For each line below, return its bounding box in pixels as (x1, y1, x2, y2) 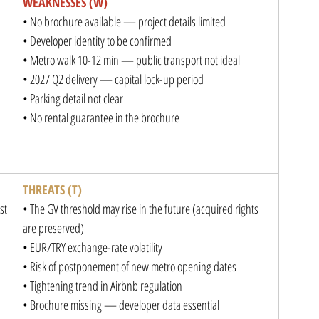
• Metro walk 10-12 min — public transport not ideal (23, 51, 240, 68)
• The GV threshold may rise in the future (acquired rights (23, 200, 261, 217)
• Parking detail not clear (23, 90, 123, 107)
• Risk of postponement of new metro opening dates (23, 258, 236, 275)
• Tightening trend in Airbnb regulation (23, 277, 182, 294)
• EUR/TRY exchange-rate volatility (23, 239, 162, 256)
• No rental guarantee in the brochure (23, 109, 179, 126)
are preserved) (23, 219, 84, 236)
